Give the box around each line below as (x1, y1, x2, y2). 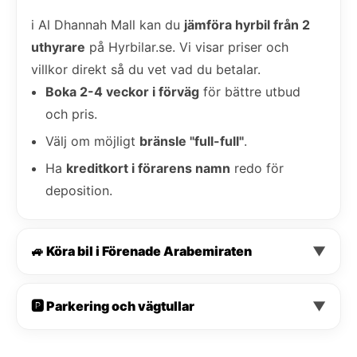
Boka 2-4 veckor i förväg (45, 83, 199, 100)
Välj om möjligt (45, 132, 139, 149)
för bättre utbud (199, 83, 300, 100)
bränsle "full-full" (139, 132, 244, 149)
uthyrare (31, 38, 85, 55)
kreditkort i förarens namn (66, 159, 230, 176)
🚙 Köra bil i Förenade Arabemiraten (31, 242, 252, 259)
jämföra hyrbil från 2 (184, 16, 310, 33)
